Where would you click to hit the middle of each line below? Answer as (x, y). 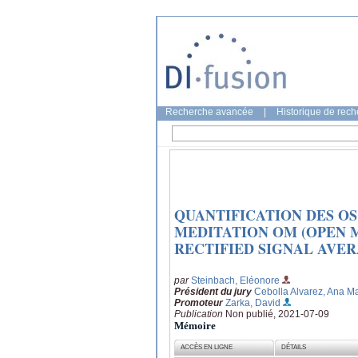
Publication (200, 314)
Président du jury (213, 291)
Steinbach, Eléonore (235, 280)
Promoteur (199, 302)
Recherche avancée (209, 112)
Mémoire (195, 325)
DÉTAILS (294, 348)
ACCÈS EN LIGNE (207, 348)
